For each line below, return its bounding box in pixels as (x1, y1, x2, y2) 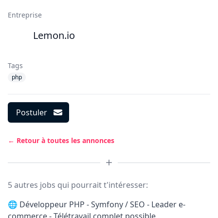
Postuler (16, 107, 47, 118)
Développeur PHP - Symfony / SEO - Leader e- (19, 199, 185, 210)
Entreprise (8, 10, 42, 19)
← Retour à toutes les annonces (8, 136, 114, 145)
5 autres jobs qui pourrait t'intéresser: (8, 180, 148, 190)
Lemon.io (33, 29, 75, 42)
